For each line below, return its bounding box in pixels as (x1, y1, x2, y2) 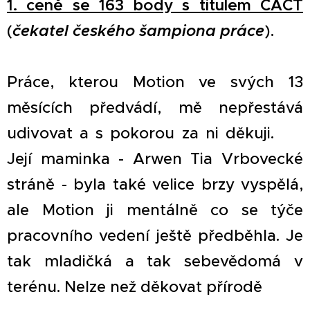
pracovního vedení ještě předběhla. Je (7, 225, 303, 245)
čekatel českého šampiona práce (12, 20, 264, 40)
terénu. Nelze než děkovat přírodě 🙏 (7, 276, 290, 296)
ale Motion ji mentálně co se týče (7, 199, 303, 219)
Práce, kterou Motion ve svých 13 (7, 71, 303, 91)
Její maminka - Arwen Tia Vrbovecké (7, 148, 303, 168)
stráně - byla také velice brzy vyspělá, (7, 174, 303, 194)
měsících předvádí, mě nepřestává (7, 97, 303, 117)
